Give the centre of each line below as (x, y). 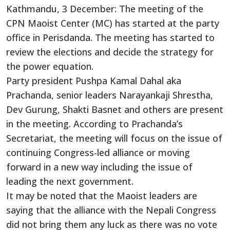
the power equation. (50, 66)
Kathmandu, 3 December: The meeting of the (105, 8)
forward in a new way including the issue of (99, 167)
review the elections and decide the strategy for (110, 52)
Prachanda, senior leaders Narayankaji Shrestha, (110, 95)
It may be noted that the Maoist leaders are (102, 195)
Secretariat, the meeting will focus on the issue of (114, 138)
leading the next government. (70, 181)
